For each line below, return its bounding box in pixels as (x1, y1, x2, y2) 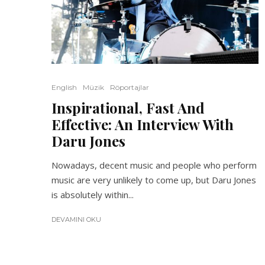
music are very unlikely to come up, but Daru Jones (51, 173, 256, 186)
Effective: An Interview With (51, 114, 234, 134)
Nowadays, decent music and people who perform (51, 159, 257, 171)
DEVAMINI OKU (51, 215, 101, 224)
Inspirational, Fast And (51, 98, 205, 117)
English (51, 82, 77, 92)
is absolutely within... (51, 188, 134, 201)
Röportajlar (110, 82, 149, 92)
